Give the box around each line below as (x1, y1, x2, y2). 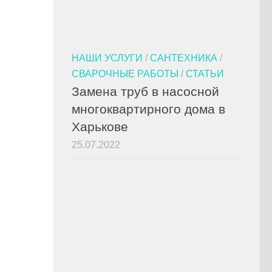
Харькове (72, 119, 128, 134)
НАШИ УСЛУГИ (72, 52, 143, 63)
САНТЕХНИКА (150, 52, 217, 63)
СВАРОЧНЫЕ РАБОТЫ (72, 67, 178, 79)
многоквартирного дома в (72, 101, 225, 116)
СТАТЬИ (186, 67, 224, 79)
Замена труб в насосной (72, 84, 219, 98)
